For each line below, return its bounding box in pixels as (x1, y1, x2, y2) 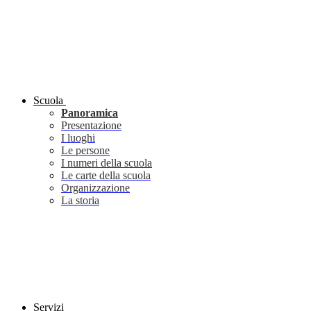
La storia (61, 194, 99, 207)
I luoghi (61, 132, 95, 144)
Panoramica (61, 107, 118, 119)
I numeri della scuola (61, 157, 152, 169)
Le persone (61, 144, 110, 157)
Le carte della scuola (61, 169, 151, 182)
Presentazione (61, 119, 121, 132)
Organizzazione (61, 182, 130, 194)
